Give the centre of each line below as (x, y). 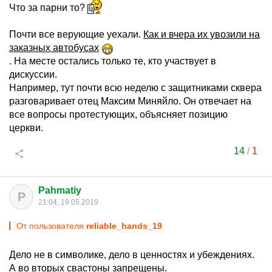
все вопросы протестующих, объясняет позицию (118, 114)
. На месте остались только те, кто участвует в (113, 61)
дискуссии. (33, 74)
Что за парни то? (48, 8)
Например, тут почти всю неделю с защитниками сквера (135, 88)
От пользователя (51, 226)
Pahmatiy (60, 190)
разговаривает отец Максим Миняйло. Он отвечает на (130, 101)
